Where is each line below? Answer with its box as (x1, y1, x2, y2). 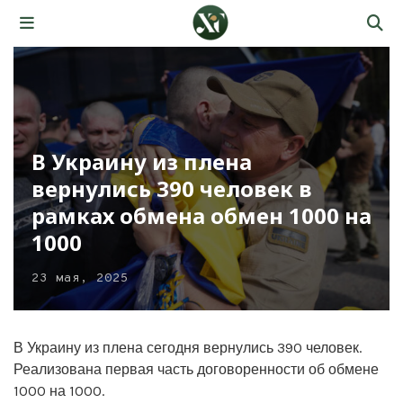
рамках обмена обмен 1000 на (31, 200, 372, 230)
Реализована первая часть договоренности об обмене (13, 360, 379, 378)
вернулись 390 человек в (31, 173, 312, 203)
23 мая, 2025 (31, 270, 129, 286)
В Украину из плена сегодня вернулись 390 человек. (13, 338, 362, 356)
